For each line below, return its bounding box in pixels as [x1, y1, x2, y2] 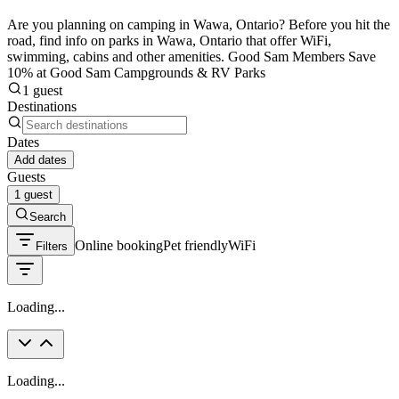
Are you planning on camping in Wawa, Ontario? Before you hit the [7, 16, 390, 32]
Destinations [7, 98, 77, 114]
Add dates [14, 152, 67, 167]
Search [29, 209, 66, 224]
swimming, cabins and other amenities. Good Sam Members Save [7, 48, 376, 64]
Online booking [75, 237, 163, 253]
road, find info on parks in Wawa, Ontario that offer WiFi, [7, 32, 331, 48]
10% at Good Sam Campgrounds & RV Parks [7, 64, 265, 80]
